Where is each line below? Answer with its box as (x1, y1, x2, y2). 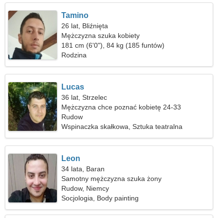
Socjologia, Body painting (61, 194, 139, 202)
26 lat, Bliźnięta (61, 22, 109, 30)
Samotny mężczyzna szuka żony (61, 175, 162, 182)
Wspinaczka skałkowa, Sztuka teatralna (61, 123, 183, 130)
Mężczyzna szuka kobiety (61, 32, 140, 39)
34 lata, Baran (61, 165, 105, 173)
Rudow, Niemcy (61, 184, 109, 192)
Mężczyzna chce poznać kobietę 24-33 (61, 103, 182, 111)
